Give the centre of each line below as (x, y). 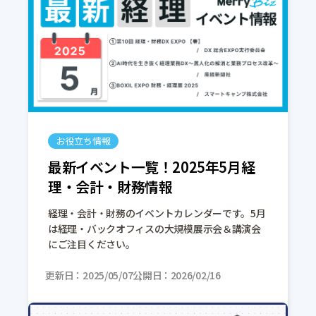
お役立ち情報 (84, 140)
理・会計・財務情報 (110, 186)
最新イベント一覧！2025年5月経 (152, 166)
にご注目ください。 (92, 244)
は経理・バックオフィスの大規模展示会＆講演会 (154, 228)
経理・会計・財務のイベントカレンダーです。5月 (157, 213)
